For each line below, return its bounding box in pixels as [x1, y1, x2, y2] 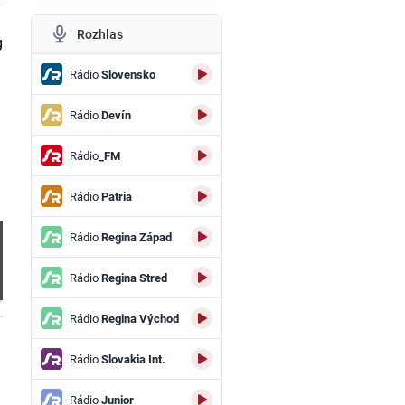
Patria [98, 189, 132, 203]
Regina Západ [98, 230, 172, 244]
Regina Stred [98, 270, 167, 285]
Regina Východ [98, 311, 179, 325]
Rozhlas [76, 27, 123, 42]
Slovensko [98, 67, 155, 81]
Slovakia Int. [98, 352, 165, 366]
